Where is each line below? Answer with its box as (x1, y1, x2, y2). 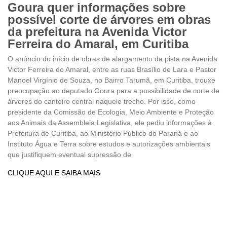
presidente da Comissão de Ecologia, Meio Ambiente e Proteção (8, 107, 214, 116)
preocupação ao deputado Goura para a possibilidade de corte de (8, 86, 219, 95)
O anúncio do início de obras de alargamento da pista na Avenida (8, 54, 217, 63)
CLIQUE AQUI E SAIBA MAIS (8, 168, 100, 177)
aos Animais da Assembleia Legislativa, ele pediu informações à (8, 118, 212, 127)
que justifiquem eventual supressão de (8, 150, 131, 159)
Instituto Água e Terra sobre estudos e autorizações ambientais (8, 139, 210, 148)
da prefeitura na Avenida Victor (8, 24, 186, 39)
